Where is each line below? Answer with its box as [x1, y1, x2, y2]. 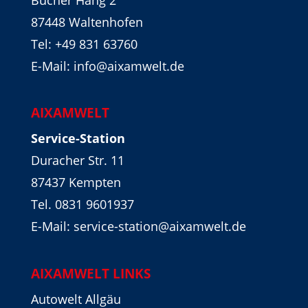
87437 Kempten [30, 174, 121, 191]
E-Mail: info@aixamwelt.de [30, 58, 184, 75]
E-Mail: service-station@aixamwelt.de [30, 218, 246, 235]
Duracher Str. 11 [30, 152, 124, 169]
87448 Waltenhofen [30, 14, 143, 31]
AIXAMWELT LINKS [30, 264, 151, 283]
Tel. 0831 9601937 [30, 196, 134, 213]
